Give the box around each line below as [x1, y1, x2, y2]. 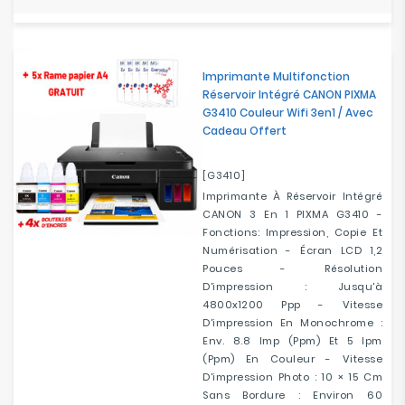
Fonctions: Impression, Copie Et [202, 225, 382, 240]
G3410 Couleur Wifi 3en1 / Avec [202, 105, 373, 120]
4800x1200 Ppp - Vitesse [202, 297, 382, 312]
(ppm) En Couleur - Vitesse [202, 352, 382, 366]
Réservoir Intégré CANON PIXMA [202, 87, 376, 102]
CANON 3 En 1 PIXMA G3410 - [202, 207, 382, 221]
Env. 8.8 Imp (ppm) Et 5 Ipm [202, 334, 382, 348]
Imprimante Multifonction [202, 69, 350, 84]
